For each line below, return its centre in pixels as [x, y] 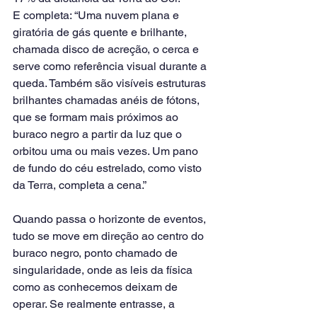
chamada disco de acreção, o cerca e [107, 49]
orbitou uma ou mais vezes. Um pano [107, 151]
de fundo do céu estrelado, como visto [109, 168]
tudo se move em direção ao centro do [110, 236]
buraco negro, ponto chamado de [97, 253]
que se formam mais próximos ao [97, 117]
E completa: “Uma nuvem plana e [97, 15]
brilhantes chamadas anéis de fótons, [108, 100]
